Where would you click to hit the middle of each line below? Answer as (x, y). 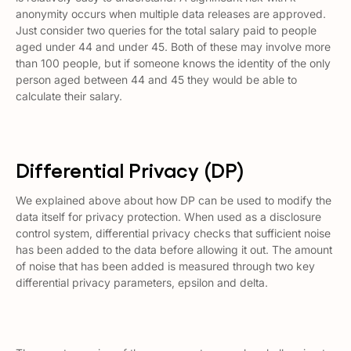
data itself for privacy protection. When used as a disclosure (168, 217)
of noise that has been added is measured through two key (165, 266)
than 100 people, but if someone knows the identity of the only (173, 63)
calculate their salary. (69, 96)
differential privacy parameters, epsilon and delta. (142, 282)
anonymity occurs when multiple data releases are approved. (171, 14)
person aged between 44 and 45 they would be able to (156, 80)
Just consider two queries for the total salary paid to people (166, 30)
